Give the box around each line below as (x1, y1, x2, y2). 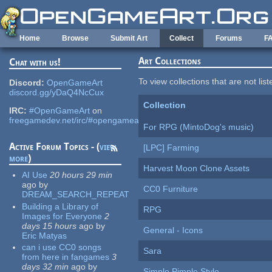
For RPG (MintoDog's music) (143, 122, 254, 132)
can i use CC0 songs (22, 242, 102, 253)
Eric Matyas (22, 230, 67, 240)
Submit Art (110, 34, 148, 42)
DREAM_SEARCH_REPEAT (22, 189, 130, 200)
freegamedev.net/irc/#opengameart (9, 115, 145, 126)
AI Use (22, 170, 48, 180)
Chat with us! (9, 56, 61, 69)
